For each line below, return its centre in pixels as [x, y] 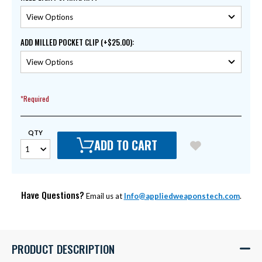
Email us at [104, 196]
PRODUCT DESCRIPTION [63, 248]
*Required [35, 99]
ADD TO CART [126, 145]
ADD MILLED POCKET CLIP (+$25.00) [76, 42]
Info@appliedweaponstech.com [182, 196]
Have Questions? [52, 194]
